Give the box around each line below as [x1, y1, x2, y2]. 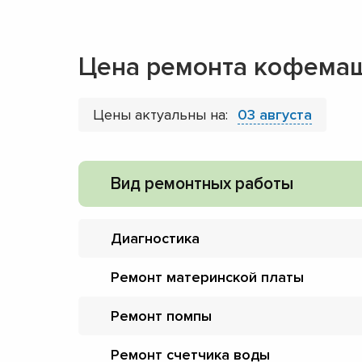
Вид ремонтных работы [111, 173, 293, 194]
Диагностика [111, 229, 200, 247]
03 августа [238, 105, 312, 124]
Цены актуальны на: [93, 105, 232, 124]
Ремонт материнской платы [111, 267, 304, 286]
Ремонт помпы [111, 306, 212, 325]
